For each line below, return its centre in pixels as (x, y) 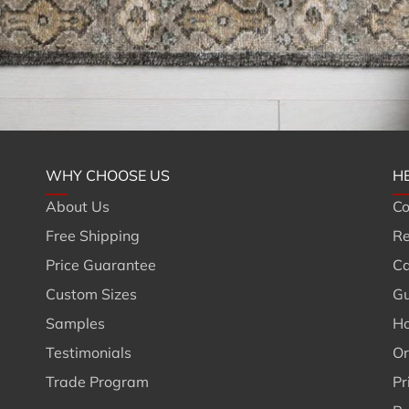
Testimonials (88, 352)
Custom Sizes (91, 294)
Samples (75, 323)
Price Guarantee (100, 264)
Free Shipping (92, 235)
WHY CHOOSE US (107, 175)
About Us (77, 206)
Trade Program (97, 381)
